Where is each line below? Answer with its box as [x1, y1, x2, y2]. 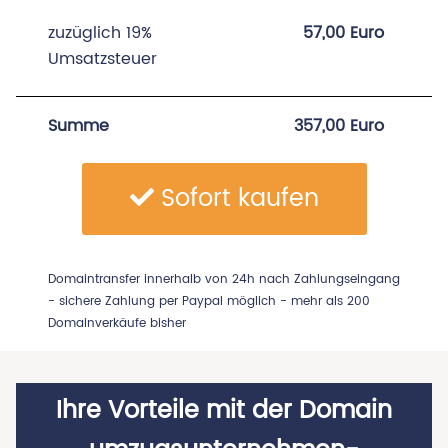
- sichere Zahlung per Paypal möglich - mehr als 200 [48, 292, 370, 311]
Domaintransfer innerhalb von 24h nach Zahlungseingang [48, 270, 400, 289]
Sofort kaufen [153, 179, 319, 219]
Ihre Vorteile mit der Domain [56, 391, 392, 431]
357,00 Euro [293, 113, 384, 139]
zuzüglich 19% [48, 20, 152, 46]
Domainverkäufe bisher [48, 314, 186, 333]
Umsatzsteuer [48, 46, 157, 72]
